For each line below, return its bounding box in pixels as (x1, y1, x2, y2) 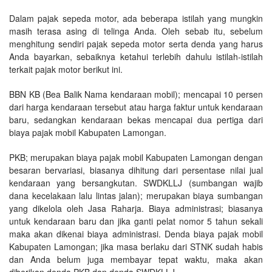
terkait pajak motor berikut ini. (9, 63, 123, 75)
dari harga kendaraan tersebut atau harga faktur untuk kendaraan (9, 100, 263, 113)
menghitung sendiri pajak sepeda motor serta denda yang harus (9, 37, 263, 50)
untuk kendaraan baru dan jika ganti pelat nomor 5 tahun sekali (9, 214, 263, 227)
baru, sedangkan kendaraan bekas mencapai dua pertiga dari (9, 113, 263, 126)
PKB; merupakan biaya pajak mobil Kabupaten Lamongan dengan (9, 151, 263, 163)
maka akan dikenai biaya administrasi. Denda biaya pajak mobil (9, 227, 263, 240)
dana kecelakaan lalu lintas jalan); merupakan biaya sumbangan (9, 189, 263, 202)
